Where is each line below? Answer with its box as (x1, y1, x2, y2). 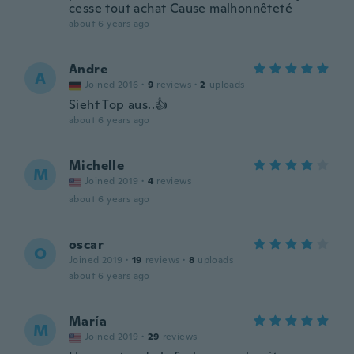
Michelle (69, 157, 125, 174)
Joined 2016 (85, 78, 139, 91)
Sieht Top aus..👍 (69, 96, 168, 113)
